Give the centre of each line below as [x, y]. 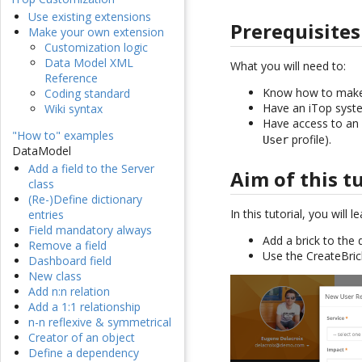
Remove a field [67, 246]
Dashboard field [70, 261]
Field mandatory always [90, 230]
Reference [71, 78]
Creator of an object [82, 338]
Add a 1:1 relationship [84, 307]
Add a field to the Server [91, 169]
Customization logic [96, 48]
